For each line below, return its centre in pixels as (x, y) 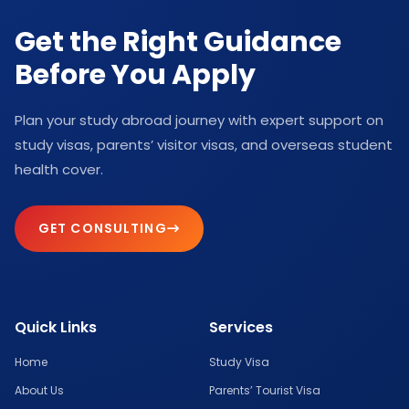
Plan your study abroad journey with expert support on (199, 120)
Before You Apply (135, 75)
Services (241, 327)
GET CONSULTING (103, 228)
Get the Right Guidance (178, 42)
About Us (39, 390)
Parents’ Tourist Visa (265, 390)
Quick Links (56, 327)
